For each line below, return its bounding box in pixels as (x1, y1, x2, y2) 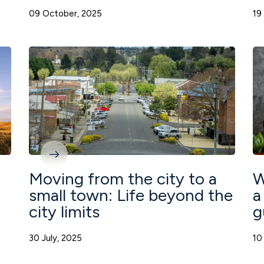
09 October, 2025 (29, 8, 102, 19)
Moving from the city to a (29, 168, 217, 189)
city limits (29, 201, 100, 222)
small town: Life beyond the (29, 184, 233, 205)
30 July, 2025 (29, 232, 82, 243)
